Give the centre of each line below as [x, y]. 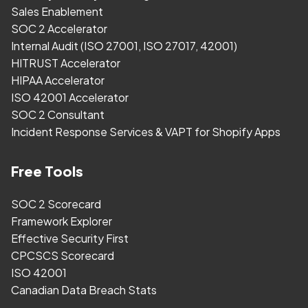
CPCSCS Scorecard [63, 256]
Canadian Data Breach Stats [84, 290]
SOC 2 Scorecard [56, 204]
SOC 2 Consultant [58, 115]
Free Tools [47, 171]
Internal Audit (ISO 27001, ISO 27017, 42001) [124, 46]
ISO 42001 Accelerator [70, 98]
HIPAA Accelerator [58, 80]
